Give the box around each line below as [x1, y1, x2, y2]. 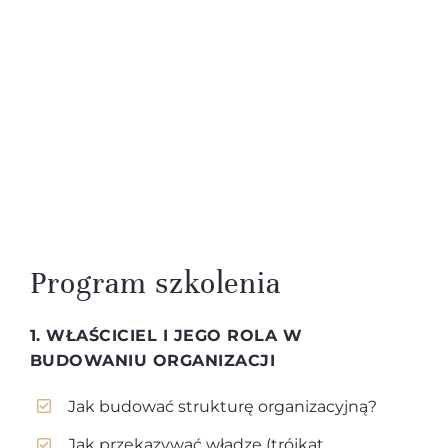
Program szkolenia [29, 264, 282, 302]
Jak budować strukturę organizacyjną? [68, 396, 378, 416]
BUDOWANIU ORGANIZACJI [29, 350, 276, 370]
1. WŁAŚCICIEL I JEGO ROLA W [29, 325, 303, 345]
